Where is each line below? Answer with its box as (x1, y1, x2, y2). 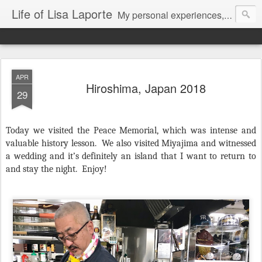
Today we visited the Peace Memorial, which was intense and (6, 125, 256, 136)
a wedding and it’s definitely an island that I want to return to (6, 151, 256, 161)
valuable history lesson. (6, 138, 96, 149)
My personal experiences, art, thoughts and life (118, 8, 224, 22)
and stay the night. (6, 164, 77, 174)
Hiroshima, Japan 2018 (85, 80, 206, 96)
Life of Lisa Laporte (12, 5, 112, 22)
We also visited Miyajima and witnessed (102, 138, 257, 149)
